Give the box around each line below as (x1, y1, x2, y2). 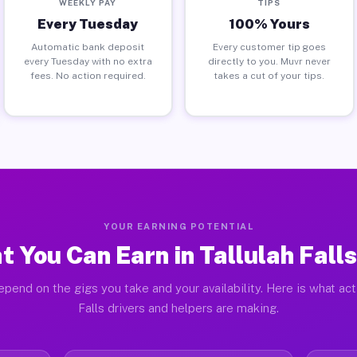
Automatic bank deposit (31, 41, 145, 53)
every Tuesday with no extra (23, 55, 152, 67)
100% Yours (228, 15, 310, 32)
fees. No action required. (29, 69, 146, 81)
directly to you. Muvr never (207, 55, 331, 67)
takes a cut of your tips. (214, 69, 325, 81)
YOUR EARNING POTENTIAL (104, 222, 253, 231)
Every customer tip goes (212, 41, 326, 53)
